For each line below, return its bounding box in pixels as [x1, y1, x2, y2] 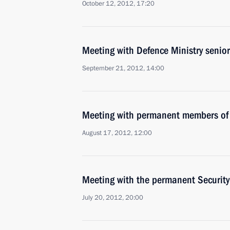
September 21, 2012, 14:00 [82, 64, 164, 73]
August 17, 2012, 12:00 [82, 128, 152, 138]
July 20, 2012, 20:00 [82, 193, 143, 202]
